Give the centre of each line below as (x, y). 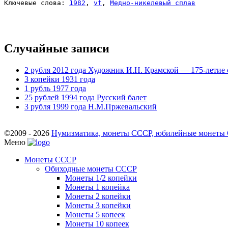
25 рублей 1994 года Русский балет (85, 97)
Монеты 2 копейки (98, 196)
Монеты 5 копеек (95, 214)
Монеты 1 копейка (97, 187)
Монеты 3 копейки (98, 205)
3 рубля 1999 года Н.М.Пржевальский (91, 106)
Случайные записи (57, 48)
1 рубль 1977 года (55, 88)
